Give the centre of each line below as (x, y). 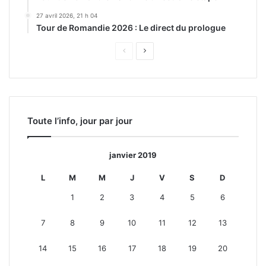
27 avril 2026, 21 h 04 (67, 15)
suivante (160, 67)
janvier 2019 (133, 155)
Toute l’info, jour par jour (80, 121)
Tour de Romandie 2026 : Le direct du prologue (131, 28)
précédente (144, 67)
